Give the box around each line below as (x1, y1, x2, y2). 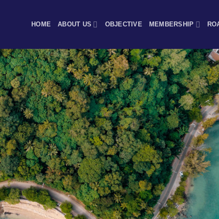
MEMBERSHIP (149, 21, 194, 28)
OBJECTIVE (105, 21, 142, 28)
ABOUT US (58, 21, 92, 28)
